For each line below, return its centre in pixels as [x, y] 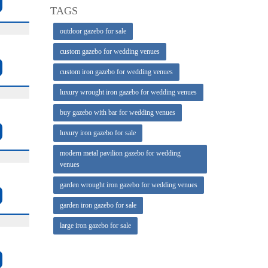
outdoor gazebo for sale [93, 31]
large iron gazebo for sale [95, 226]
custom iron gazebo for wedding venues [116, 72]
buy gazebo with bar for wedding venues [117, 112]
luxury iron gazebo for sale [98, 133]
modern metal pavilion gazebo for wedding [120, 153]
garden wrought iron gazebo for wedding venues [128, 185]
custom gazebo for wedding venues [109, 51]
